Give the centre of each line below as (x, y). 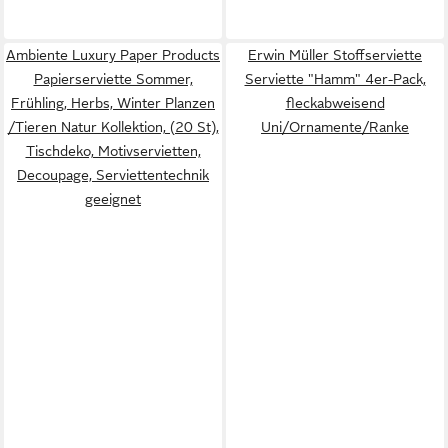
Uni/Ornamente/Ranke (335, 127)
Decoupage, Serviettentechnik (113, 175)
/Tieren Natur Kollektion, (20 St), (113, 127)
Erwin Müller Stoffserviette (335, 55)
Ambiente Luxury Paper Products (113, 55)
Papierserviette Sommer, (113, 79)
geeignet (113, 199)
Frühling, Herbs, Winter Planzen (113, 103)
